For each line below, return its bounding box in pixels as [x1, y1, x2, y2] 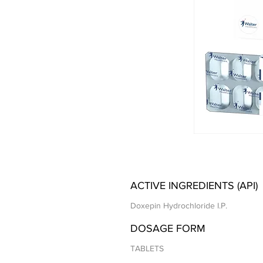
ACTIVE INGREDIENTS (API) [130, 180, 258, 192]
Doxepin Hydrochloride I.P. [130, 201, 227, 211]
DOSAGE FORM [130, 222, 205, 235]
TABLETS [130, 244, 164, 254]
